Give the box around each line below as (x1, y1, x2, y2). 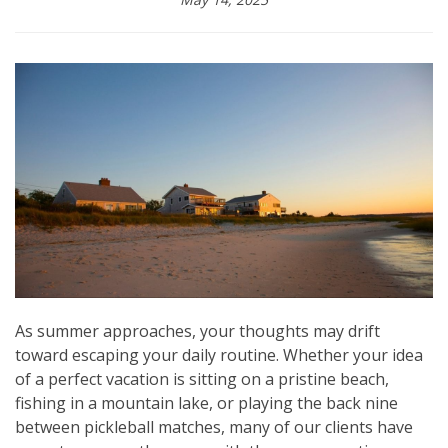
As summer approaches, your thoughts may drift (15, 320, 380, 343)
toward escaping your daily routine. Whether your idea (15, 344, 423, 367)
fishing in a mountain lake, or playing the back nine (15, 392, 398, 415)
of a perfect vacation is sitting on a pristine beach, (15, 368, 389, 391)
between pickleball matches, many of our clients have (15, 416, 413, 439)
